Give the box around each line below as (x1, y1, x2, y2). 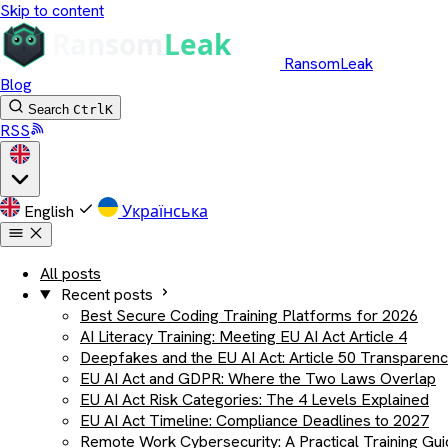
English (24, 201, 74, 222)
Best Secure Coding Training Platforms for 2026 (80, 305, 418, 326)
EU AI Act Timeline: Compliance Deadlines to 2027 (80, 410, 429, 431)
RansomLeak (284, 53, 373, 74)
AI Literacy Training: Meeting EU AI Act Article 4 (80, 326, 407, 347)
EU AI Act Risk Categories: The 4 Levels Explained (80, 389, 429, 410)
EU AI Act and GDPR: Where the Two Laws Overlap (80, 368, 436, 389)
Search (28, 102, 69, 117)
